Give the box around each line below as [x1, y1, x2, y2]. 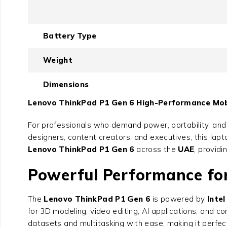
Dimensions [43, 80, 89, 90]
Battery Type [43, 31, 97, 41]
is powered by [150, 194, 207, 204]
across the [134, 144, 178, 155]
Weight [43, 55, 72, 65]
